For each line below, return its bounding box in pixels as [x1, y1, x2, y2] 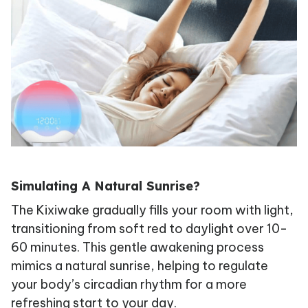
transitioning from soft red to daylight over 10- [11, 221, 287, 237]
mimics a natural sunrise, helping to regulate [11, 258, 268, 274]
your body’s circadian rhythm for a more [11, 276, 247, 293]
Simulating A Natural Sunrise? [11, 177, 200, 194]
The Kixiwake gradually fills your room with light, [11, 202, 294, 219]
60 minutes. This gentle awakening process [11, 239, 264, 256]
